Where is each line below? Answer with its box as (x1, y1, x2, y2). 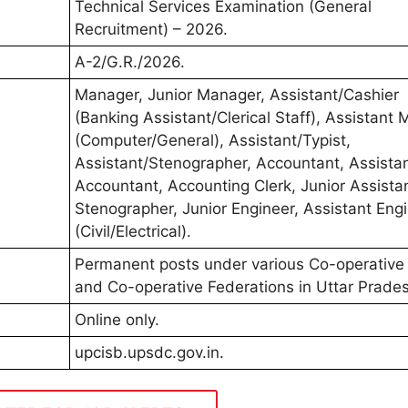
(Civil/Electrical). (75, 222, 191, 240)
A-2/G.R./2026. (75, 53, 185, 71)
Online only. (75, 311, 159, 329)
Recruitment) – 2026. (75, 20, 228, 38)
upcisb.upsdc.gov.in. (75, 343, 224, 362)
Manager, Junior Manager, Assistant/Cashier (75, 86, 399, 104)
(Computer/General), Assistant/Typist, (75, 131, 351, 149)
